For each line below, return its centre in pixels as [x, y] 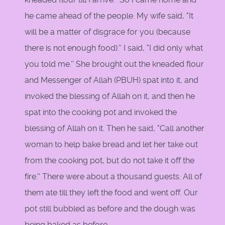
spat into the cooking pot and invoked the [101, 113]
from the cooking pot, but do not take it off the [109, 161]
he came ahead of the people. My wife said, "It [109, 16]
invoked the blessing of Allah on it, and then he [110, 96]
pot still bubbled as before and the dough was [110, 209]
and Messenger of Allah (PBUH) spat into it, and [111, 80]
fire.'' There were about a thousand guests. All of [113, 177]
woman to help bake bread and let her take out [111, 145]
